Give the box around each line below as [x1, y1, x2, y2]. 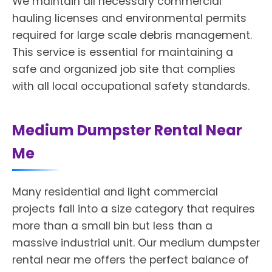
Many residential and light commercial [12, 184, 218, 199]
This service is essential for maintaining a [12, 44, 233, 59]
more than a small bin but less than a [12, 218, 212, 233]
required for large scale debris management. [12, 27, 252, 42]
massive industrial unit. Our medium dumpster [12, 235, 260, 250]
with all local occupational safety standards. [12, 78, 250, 93]
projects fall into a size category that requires [12, 201, 255, 216]
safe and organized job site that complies [12, 61, 236, 76]
